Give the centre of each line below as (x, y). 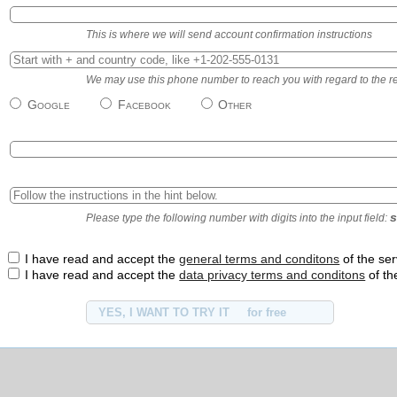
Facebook (144, 104)
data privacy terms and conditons (272, 275)
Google (48, 104)
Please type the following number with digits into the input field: (238, 218)
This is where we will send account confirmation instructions (230, 34)
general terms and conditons (260, 259)
